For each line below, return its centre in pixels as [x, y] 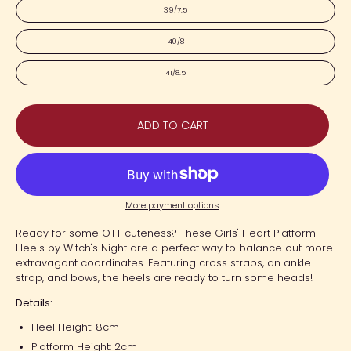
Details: [35, 302]
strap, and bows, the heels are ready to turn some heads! [164, 277]
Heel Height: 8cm [75, 327]
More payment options [172, 205]
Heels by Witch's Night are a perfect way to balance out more [174, 248]
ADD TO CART [172, 125]
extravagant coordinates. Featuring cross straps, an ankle [163, 262]
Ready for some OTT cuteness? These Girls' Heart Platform [166, 233]
